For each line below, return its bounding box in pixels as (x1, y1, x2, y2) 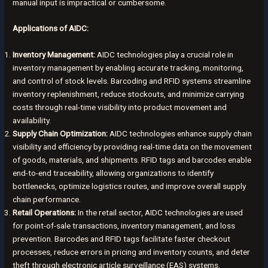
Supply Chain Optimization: (13, 128, 108, 138)
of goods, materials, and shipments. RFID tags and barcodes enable (13, 154, 252, 165)
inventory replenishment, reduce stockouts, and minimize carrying (13, 89, 245, 99)
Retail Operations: (13, 207, 77, 217)
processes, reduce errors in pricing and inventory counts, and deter (13, 246, 251, 257)
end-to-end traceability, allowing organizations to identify (13, 167, 214, 178)
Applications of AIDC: (13, 23, 89, 33)
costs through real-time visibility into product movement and (13, 102, 227, 112)
